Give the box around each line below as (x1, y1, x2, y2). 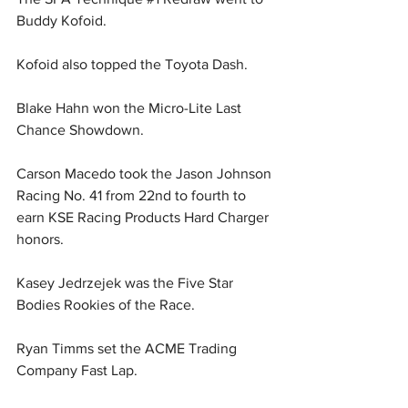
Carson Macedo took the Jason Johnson (16, 166, 275, 182)
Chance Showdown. (16, 122, 144, 138)
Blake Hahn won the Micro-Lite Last (16, 100, 245, 117)
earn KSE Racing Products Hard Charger (16, 209, 272, 226)
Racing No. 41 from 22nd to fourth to (16, 188, 250, 204)
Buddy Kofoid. (16, 13, 107, 29)
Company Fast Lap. (16, 362, 138, 379)
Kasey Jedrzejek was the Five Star (16, 275, 237, 291)
